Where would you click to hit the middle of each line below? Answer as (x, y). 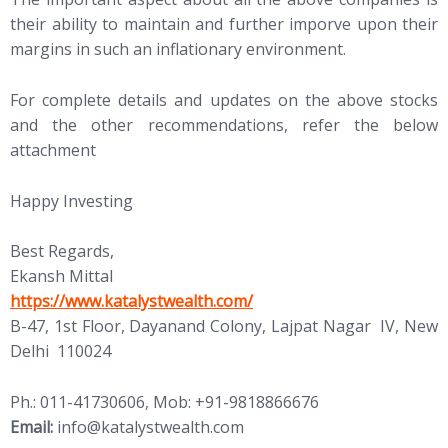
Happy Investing (71, 200)
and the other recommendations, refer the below (224, 124)
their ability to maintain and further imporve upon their (224, 24)
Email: (31, 426)
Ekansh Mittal (61, 276)
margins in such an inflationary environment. (178, 49)
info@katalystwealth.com (150, 426)
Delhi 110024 (60, 351)
